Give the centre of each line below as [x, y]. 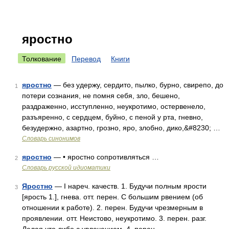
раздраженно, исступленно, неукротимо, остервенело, [114, 106]
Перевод [86, 59]
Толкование [42, 59]
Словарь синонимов [51, 139]
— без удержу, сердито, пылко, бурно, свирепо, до [138, 85]
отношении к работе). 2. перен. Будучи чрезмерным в [112, 208]
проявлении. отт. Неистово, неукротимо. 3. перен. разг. [114, 218]
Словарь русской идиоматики [66, 168]
